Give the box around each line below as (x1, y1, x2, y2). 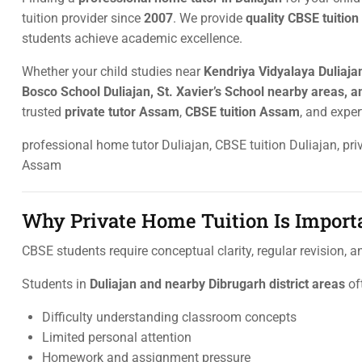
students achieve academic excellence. (22, 31, 242, 46)
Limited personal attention (42, 330, 192, 345)
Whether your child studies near (22, 64, 204, 79)
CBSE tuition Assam (185, 104, 300, 120)
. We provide (173, 11, 246, 26)
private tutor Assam (65, 104, 179, 120)
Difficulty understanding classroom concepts (42, 309, 297, 325)
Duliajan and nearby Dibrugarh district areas (90, 276, 345, 292)
